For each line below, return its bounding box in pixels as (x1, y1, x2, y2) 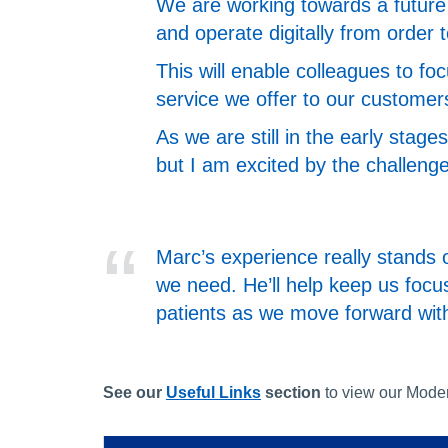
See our (103, 383, 166, 401)
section (261, 383, 321, 401)
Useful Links (166, 383, 261, 401)
